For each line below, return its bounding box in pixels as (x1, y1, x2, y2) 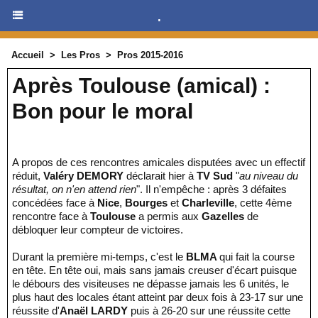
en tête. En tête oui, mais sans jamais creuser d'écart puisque (12, 264, 297, 276)
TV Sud (197, 170, 233, 182)
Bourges (125, 197, 170, 209)
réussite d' (12, 305, 60, 317)
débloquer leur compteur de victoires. (12, 224, 183, 236)
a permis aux (138, 210, 202, 222)
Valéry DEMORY (43, 170, 124, 182)
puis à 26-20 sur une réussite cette (128, 305, 290, 317)
